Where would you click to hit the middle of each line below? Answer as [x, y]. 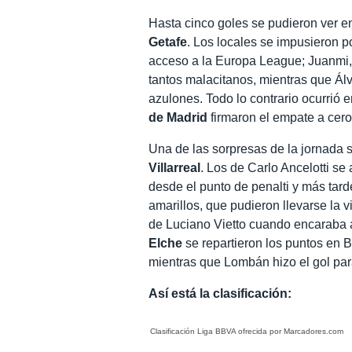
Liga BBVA [217, 331]
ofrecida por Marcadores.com [290, 331]
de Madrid [178, 117]
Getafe [168, 42]
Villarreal [175, 167]
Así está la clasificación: [220, 293]
